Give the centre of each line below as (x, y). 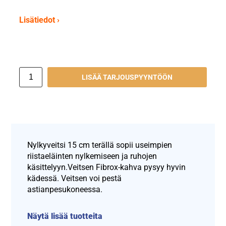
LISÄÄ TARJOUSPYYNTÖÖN (127, 77)
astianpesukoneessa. (65, 190)
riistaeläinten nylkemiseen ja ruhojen (92, 156)
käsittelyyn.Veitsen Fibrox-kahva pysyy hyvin (107, 167)
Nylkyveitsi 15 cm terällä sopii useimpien (100, 145)
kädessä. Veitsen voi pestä (75, 179)
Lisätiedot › (40, 20)
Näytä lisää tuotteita (65, 216)
